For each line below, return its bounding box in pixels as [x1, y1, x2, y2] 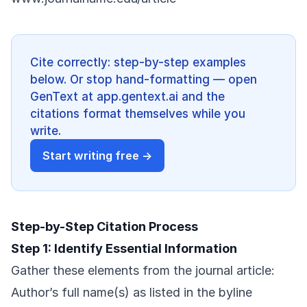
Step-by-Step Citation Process [11, 219, 198, 234]
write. [30, 123, 61, 138]
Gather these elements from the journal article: [11, 263, 275, 278]
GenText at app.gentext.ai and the [30, 89, 225, 103]
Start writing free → [42, 149, 153, 163]
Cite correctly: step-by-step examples [30, 55, 246, 69]
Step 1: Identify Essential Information [11, 241, 237, 256]
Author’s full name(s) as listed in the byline [11, 285, 252, 300]
